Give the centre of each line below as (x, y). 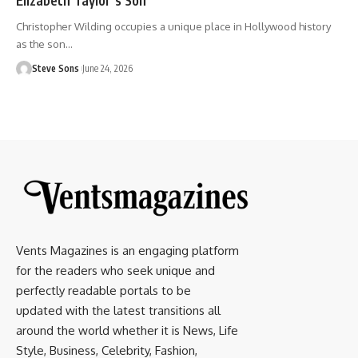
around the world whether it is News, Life (127, 330)
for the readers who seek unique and (115, 270)
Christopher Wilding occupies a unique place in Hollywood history (173, 26)
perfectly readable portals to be (103, 290)
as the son (41, 44)
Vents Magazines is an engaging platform (127, 250)
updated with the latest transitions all (118, 310)
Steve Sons (56, 68)
